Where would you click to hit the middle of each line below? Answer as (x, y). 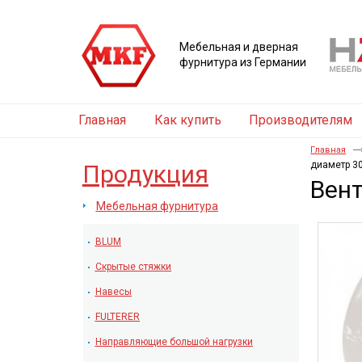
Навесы (113, 292)
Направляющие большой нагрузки (174, 342)
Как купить (187, 120)
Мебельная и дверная (239, 47)
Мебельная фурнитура (157, 206)
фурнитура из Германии (243, 62)
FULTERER (117, 317)
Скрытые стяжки (133, 267)
